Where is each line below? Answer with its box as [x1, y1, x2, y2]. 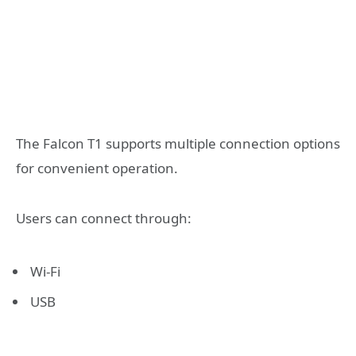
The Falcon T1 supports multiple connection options [16, 134, 340, 153]
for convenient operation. [16, 159, 178, 178]
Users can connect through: [16, 208, 192, 227]
